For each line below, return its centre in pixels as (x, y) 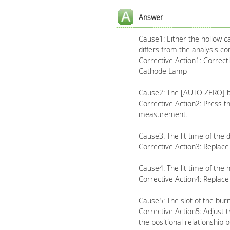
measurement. (163, 114)
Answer (151, 17)
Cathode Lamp (162, 71)
